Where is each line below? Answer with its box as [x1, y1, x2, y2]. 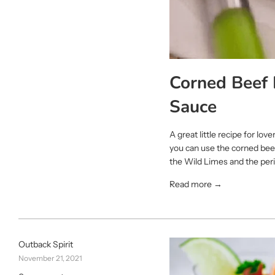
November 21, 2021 [18, 254, 82, 263]
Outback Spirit [18, 239, 73, 250]
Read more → [169, 179, 223, 190]
